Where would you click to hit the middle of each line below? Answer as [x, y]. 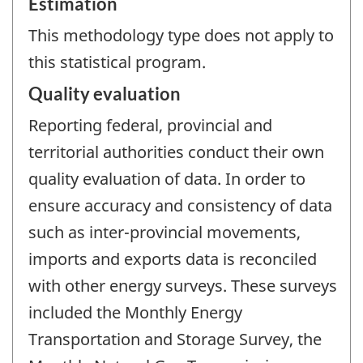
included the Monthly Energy [135, 313]
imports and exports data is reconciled [173, 259]
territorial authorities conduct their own [176, 152]
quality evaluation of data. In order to [167, 179]
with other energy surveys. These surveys [183, 286]
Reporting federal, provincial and [150, 126]
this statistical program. [117, 62]
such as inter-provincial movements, [164, 233]
